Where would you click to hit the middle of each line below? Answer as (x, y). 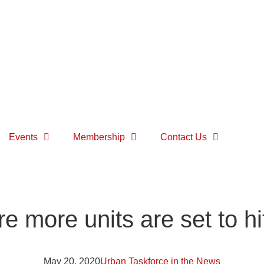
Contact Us (184, 137)
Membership (99, 137)
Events (23, 137)
